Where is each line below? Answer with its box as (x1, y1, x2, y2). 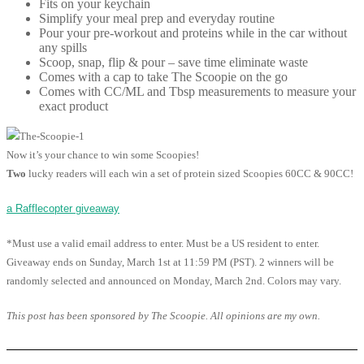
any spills (39, 41, 87, 55)
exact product (39, 99, 108, 114)
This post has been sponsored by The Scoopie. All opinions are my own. (6, 310, 320, 323)
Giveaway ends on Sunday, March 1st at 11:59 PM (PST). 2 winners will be (6, 256, 334, 269)
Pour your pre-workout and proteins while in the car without (39, 26, 347, 41)
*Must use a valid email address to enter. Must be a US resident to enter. (6, 237, 319, 250)
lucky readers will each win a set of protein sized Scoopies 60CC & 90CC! (26, 167, 353, 180)
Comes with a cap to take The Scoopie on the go (39, 70, 288, 84)
